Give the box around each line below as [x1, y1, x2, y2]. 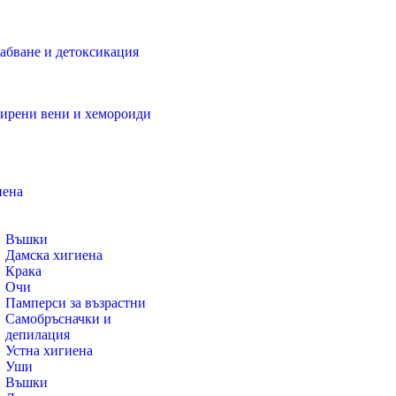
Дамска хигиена [5, 247, 103, 263]
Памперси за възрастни [5, 295, 146, 310]
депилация [5, 327, 70, 342]
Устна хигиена [5, 343, 93, 358]
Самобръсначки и [5, 311, 111, 326]
